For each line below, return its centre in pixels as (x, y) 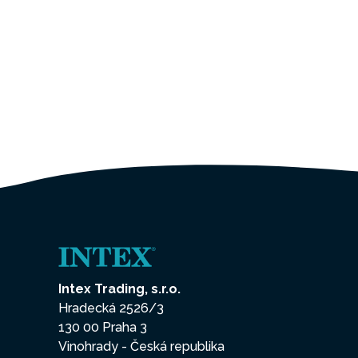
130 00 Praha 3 (103, 328)
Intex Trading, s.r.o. (119, 289)
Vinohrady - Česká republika (141, 347)
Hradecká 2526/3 (111, 308)
